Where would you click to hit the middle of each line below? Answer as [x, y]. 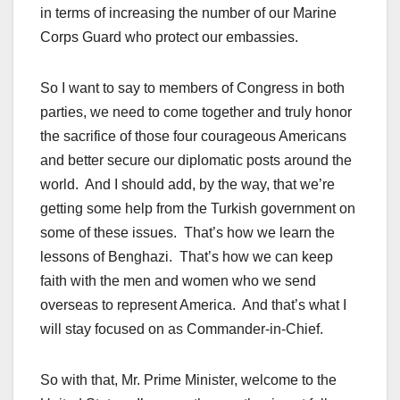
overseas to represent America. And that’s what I [193, 305]
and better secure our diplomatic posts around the [196, 161]
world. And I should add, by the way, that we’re [187, 185]
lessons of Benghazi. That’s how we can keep [187, 257]
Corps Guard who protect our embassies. [169, 37]
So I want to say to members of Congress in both [192, 88]
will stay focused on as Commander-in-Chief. [182, 329]
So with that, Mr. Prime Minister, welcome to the [188, 380]
